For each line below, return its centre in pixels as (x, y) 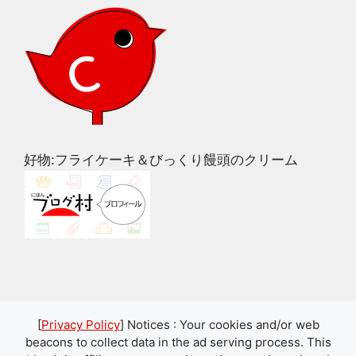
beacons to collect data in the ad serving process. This (178, 342)
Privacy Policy (80, 325)
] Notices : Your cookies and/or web (219, 325)
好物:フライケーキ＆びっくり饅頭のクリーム (161, 160)
